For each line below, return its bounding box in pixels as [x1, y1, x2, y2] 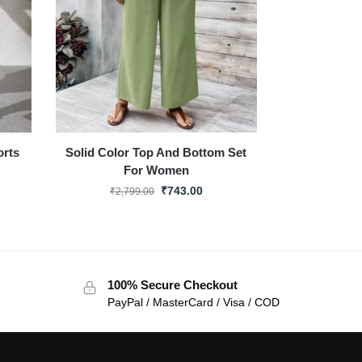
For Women [123, 162, 189, 177]
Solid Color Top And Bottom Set [65, 145, 247, 159]
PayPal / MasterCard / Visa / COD [107, 295, 280, 309]
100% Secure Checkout [107, 277, 238, 292]
